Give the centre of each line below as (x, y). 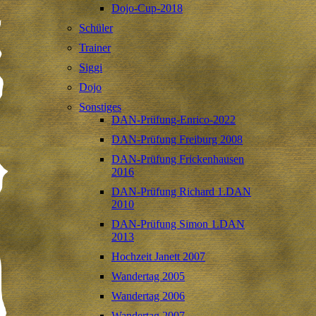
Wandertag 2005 (148, 276)
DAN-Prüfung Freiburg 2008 (177, 139)
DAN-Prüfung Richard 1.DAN (181, 191)
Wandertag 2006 (148, 296)
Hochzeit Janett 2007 (158, 256)
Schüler (96, 28)
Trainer (95, 47)
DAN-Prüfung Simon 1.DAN (178, 224)
